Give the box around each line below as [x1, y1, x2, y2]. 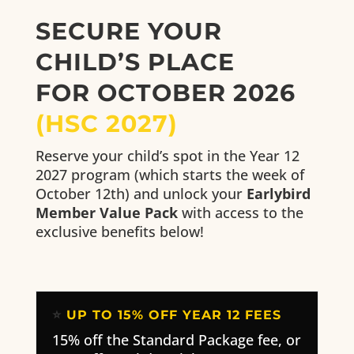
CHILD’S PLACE [35, 47, 235, 77]
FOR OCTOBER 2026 [35, 78, 296, 108]
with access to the [177, 203, 303, 223]
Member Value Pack [35, 203, 178, 223]
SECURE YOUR [35, 17, 222, 47]
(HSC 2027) [35, 109, 178, 139]
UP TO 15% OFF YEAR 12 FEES [66, 307, 281, 323]
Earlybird [246, 184, 311, 204]
